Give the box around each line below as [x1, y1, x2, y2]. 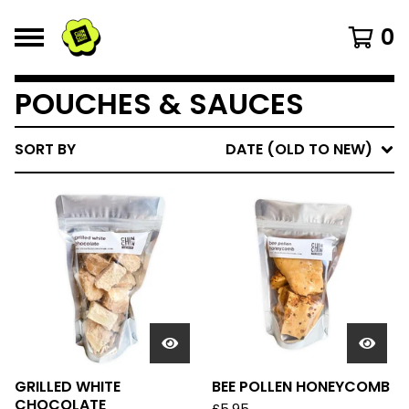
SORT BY [15, 139, 76, 160]
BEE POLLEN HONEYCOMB [212, 376, 390, 397]
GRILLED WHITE [15, 376, 121, 397]
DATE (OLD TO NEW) [225, 139, 372, 160]
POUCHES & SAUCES [15, 83, 304, 124]
